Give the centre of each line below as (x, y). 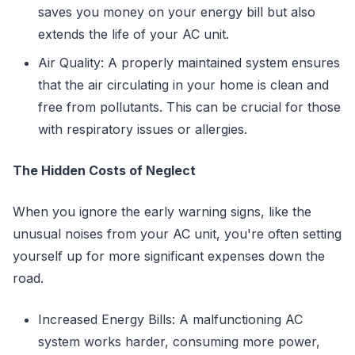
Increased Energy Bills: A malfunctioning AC (170, 319)
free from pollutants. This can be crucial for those (189, 107)
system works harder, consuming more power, (179, 341)
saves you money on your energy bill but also (177, 11)
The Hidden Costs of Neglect (104, 170)
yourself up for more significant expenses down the (169, 256)
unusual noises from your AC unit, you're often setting (177, 233)
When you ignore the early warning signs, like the (162, 211)
